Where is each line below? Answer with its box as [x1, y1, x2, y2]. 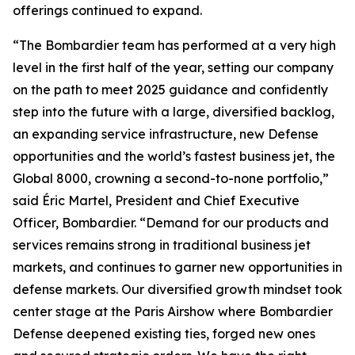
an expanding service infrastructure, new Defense [13, 126, 319, 142]
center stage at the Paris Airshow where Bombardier [13, 303, 333, 319]
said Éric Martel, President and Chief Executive [13, 193, 300, 208]
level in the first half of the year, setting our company [13, 59, 334, 75]
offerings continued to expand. [13, 2, 202, 18]
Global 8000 [13, 170, 88, 186]
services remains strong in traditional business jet [13, 237, 311, 253]
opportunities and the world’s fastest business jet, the [13, 148, 335, 164]
